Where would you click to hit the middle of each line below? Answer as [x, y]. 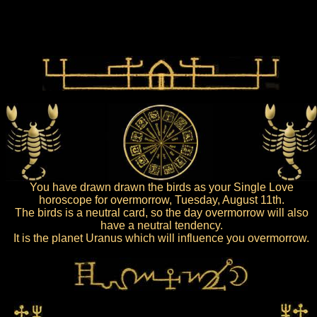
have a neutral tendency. [161, 225]
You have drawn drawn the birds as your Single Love [161, 187]
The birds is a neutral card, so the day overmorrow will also [161, 213]
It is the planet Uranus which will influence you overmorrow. [161, 238]
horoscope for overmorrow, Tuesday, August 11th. [161, 200]
